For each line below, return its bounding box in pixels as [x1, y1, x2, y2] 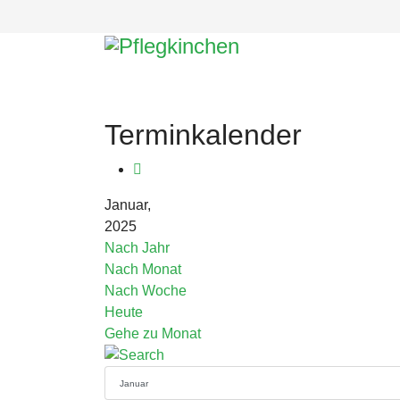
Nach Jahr [104, 240, 170, 255]
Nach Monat [104, 262, 181, 277]
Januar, [104, 197, 151, 212]
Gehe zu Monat [104, 326, 201, 341]
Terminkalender [104, 119, 302, 151]
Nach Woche [104, 283, 187, 298]
